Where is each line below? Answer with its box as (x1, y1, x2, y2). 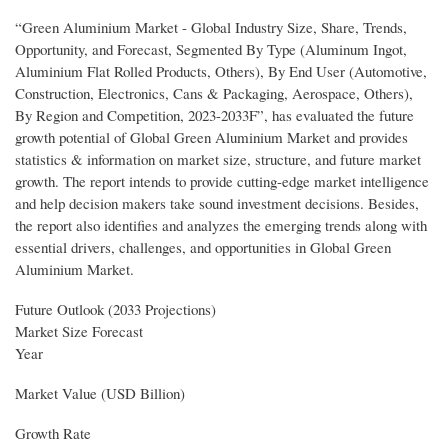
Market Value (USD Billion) (15, 383, 185, 404)
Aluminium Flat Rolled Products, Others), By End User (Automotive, (15, 61, 427, 82)
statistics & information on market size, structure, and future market (15, 149, 421, 170)
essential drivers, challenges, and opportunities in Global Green (15, 237, 391, 258)
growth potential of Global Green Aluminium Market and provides (15, 127, 408, 148)
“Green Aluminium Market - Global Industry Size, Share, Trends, (15, 17, 407, 38)
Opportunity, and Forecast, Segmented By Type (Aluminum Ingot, (15, 39, 407, 60)
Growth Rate (15, 423, 91, 444)
